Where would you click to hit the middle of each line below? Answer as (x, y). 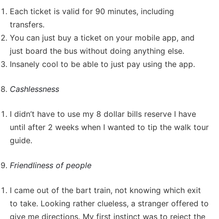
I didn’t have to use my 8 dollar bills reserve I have (103, 114)
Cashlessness (34, 89)
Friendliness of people (51, 165)
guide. (21, 140)
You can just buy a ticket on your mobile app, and (102, 37)
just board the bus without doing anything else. (97, 51)
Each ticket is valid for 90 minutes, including (92, 11)
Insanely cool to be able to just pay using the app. (102, 64)
